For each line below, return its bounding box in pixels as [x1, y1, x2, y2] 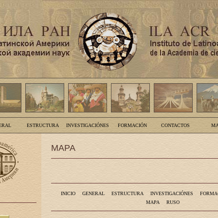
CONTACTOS [161, 123, 190, 128]
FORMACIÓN [118, 123, 147, 128]
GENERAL [82, 191, 105, 196]
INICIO [60, 191, 75, 196]
